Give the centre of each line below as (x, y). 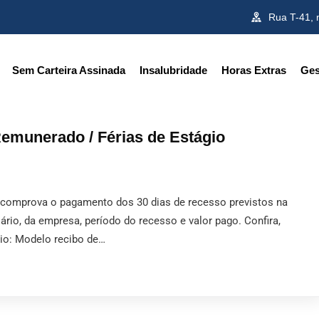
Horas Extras (254, 70)
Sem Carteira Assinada (69, 70)
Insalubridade (173, 70)
